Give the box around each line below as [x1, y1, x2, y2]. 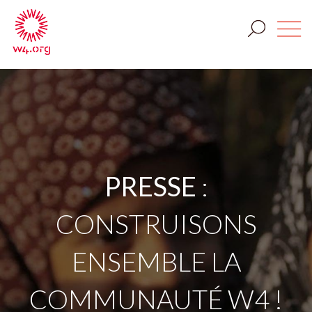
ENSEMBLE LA [71, 245, 241, 277]
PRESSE [104, 170, 196, 202]
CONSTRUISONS [55, 208, 257, 240]
